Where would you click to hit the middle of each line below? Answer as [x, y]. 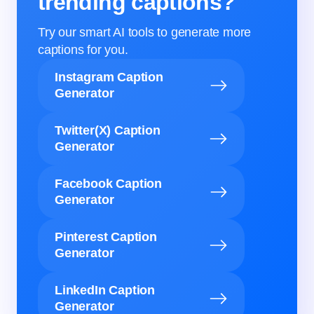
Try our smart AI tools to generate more [145, 32]
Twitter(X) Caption [108, 130]
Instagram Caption [109, 77]
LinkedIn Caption [105, 290]
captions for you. [83, 49]
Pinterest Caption [106, 237]
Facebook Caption [109, 183]
